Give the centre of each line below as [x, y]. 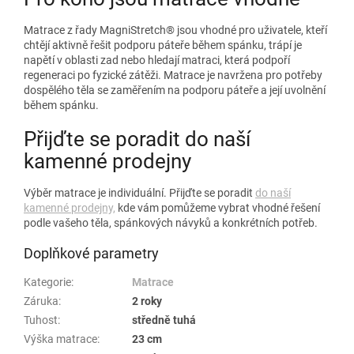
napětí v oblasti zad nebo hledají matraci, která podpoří [157, 60]
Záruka [41, 301]
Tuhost [41, 320]
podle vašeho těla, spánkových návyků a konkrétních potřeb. [171, 223]
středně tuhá [164, 320]
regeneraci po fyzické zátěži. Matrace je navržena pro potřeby [173, 75]
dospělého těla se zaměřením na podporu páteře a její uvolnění [175, 90]
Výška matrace [60, 339]
